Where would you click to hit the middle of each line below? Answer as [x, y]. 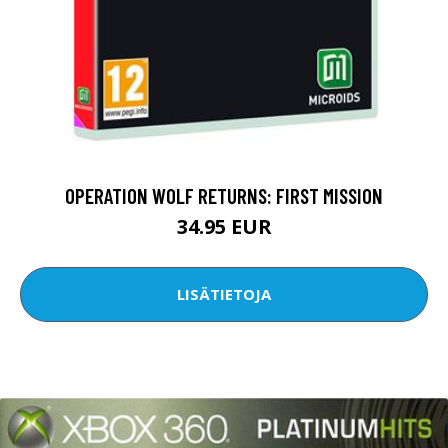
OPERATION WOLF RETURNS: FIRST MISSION [224, 195]
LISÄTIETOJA [224, 294]
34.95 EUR [224, 226]
